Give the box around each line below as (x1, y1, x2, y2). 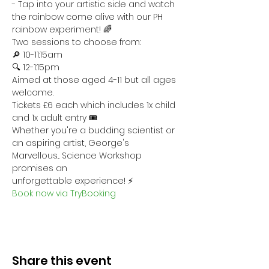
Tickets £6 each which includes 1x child (12, 99, 178, 111)
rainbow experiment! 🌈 (12, 23, 114, 35)
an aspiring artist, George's (12, 137, 131, 149)
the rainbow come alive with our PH (12, 11, 165, 23)
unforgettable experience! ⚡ (12, 175, 133, 187)
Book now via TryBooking (12, 187, 116, 199)
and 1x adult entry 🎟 (12, 112, 97, 124)
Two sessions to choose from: (12, 36, 141, 48)
